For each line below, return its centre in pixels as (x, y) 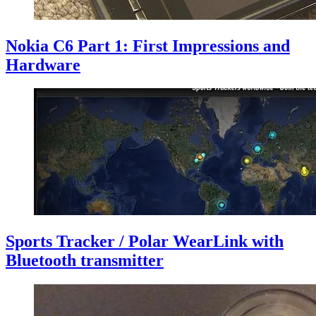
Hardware (43, 65)
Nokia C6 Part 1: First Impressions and (148, 45)
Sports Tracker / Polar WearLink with (145, 242)
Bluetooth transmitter (85, 261)
